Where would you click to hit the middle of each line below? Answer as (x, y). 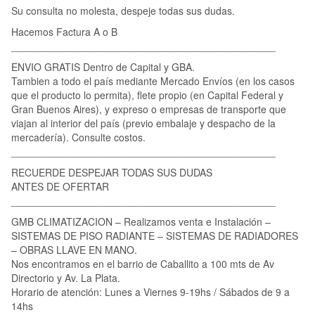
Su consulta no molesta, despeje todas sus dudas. (123, 10)
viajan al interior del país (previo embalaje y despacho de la (143, 123)
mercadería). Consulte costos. (78, 137)
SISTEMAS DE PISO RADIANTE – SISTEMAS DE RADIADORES (155, 235)
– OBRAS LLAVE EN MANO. (74, 249)
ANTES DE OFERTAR (60, 186)
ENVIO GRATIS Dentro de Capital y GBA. (103, 66)
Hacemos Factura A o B (64, 31)
